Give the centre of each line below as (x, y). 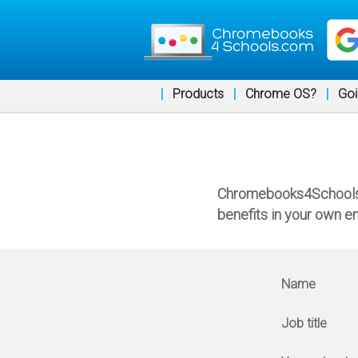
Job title (304, 324)
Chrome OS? (281, 94)
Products (198, 94)
